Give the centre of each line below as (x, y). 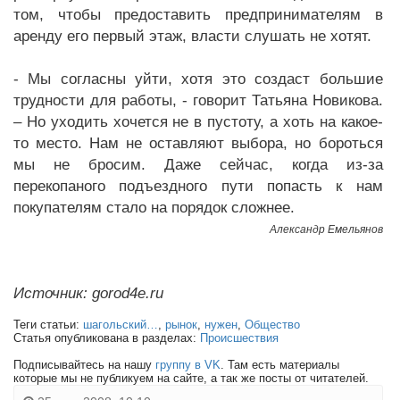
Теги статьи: (48, 325)
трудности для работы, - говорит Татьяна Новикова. (198, 100)
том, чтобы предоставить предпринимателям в (198, 15)
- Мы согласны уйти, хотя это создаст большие (198, 79)
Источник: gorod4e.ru (88, 293)
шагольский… (121, 325)
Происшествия (239, 338)
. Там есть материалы (280, 365)
